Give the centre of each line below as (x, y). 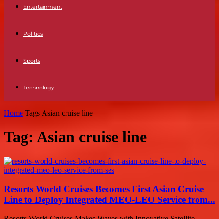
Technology (39, 88)
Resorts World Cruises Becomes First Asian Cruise (104, 189)
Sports (32, 61)
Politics (33, 34)
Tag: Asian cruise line (75, 137)
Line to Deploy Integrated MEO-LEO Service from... (109, 199)
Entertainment (43, 7)
